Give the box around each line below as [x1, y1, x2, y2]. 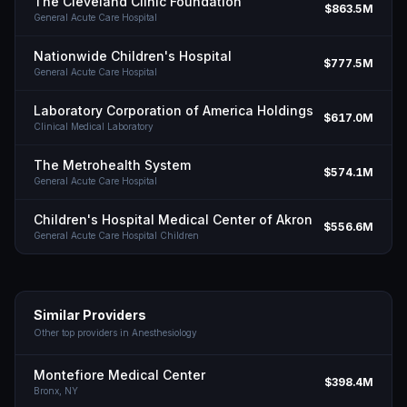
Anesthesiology [132, 327, 197, 338]
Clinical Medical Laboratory [34, 121, 154, 132]
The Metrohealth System [34, 157, 191, 173]
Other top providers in [34, 327, 132, 338]
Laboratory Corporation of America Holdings [34, 103, 313, 118]
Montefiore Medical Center [34, 367, 205, 382]
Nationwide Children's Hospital [34, 48, 232, 64]
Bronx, [34, 385, 65, 396]
